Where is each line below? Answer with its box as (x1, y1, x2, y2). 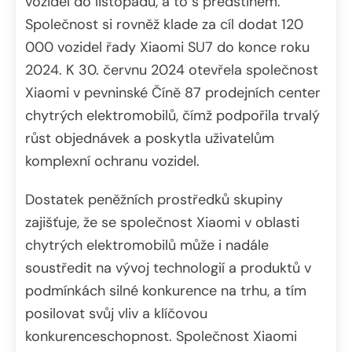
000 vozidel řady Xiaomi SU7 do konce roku (25, 38, 310, 57)
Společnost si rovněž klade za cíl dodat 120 (25, 15, 303, 35)
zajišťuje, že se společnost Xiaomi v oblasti (25, 213, 299, 233)
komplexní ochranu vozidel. (25, 152, 200, 171)
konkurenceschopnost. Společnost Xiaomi (25, 327, 297, 346)
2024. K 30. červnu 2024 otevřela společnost (25, 60, 318, 80)
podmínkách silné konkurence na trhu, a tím (25, 281, 306, 301)
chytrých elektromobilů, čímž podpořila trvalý (25, 106, 320, 126)
